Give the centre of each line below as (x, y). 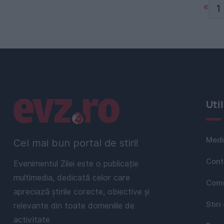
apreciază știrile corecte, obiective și (81, 191)
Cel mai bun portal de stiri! (76, 143)
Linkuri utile (42, 105)
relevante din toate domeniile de (74, 205)
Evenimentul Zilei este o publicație (76, 163)
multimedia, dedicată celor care (72, 177)
